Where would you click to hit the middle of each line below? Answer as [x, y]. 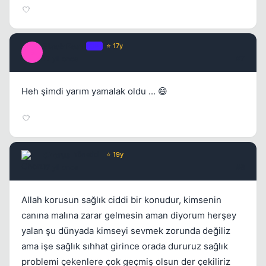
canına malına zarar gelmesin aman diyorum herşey [129, 215]
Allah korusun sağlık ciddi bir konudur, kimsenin [121, 199]
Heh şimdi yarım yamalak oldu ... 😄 [94, 91]
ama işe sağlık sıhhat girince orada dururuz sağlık [125, 246]
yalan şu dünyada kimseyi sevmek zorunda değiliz [126, 230]
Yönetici [86, 155]
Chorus [56, 155]
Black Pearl [64, 46]
